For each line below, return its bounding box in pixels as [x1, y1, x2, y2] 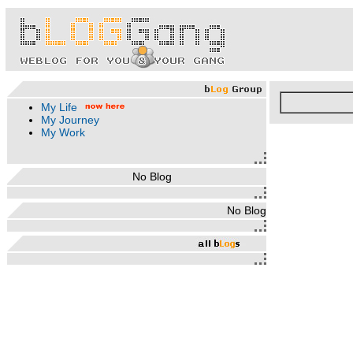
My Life [41, 101, 77, 113]
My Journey [41, 113, 99, 126]
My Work [41, 126, 85, 139]
